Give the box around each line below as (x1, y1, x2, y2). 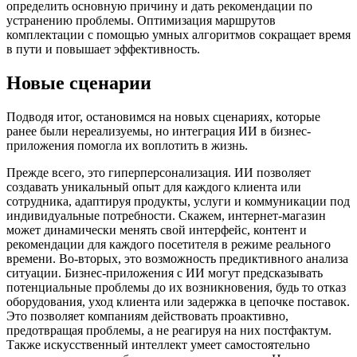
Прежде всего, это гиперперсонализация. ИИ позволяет (6, 165, 311, 179)
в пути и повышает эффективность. (6, 41, 200, 56)
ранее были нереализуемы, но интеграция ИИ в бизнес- (6, 124, 311, 138)
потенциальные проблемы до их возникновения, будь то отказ (6, 280, 346, 294)
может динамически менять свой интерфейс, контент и (6, 222, 307, 237)
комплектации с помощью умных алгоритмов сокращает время (6, 27, 351, 41)
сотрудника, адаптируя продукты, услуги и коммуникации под (6, 194, 350, 208)
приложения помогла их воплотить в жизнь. (6, 138, 248, 152)
